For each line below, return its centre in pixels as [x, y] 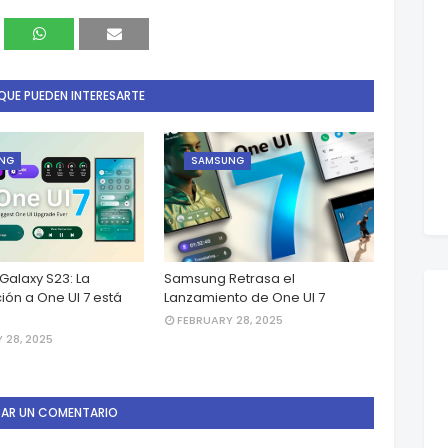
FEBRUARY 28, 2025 [230, 320]
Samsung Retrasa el [229, 278]
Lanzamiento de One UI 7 [244, 297]
